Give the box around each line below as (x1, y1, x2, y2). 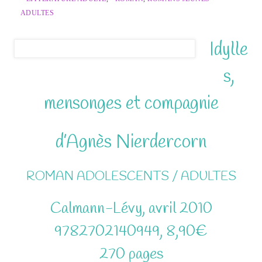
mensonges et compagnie (43, 91, 219, 116)
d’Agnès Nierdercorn (56, 130, 206, 154)
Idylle (209, 37, 248, 62)
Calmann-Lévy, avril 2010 (50, 198, 212, 219)
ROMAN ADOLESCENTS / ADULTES (26, 168, 236, 185)
